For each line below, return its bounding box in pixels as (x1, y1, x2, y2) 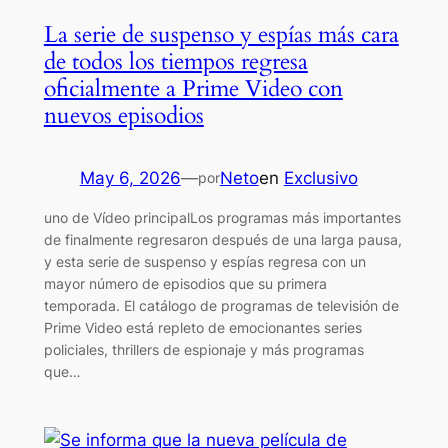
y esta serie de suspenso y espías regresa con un (43, 253, 366, 271)
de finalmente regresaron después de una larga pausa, (43, 231, 402, 249)
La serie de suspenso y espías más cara (43, 18, 399, 50)
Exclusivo (283, 167, 358, 188)
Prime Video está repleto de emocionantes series (43, 319, 362, 337)
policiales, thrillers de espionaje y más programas (43, 341, 364, 359)
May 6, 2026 (79, 167, 181, 188)
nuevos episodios (43, 99, 204, 131)
